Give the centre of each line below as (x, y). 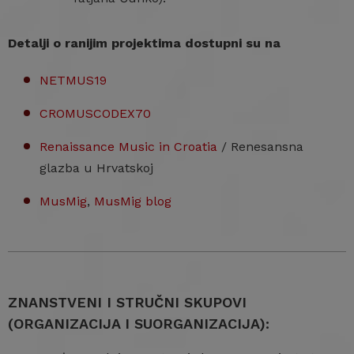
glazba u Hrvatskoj (96, 168)
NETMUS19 (73, 80)
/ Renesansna (260, 147)
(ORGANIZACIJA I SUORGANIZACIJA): (139, 324)
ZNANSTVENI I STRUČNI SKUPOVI (127, 302)
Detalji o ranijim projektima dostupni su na (144, 43)
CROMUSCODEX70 (95, 113)
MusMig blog (133, 201)
